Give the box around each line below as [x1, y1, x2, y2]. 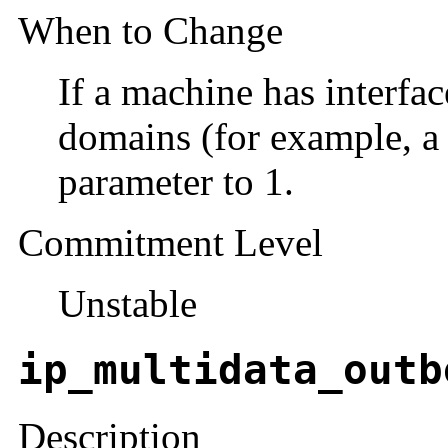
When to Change [18, 9, 283, 53]
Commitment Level [18, 221, 323, 265]
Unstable [58, 282, 197, 326]
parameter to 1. [58, 160, 294, 204]
